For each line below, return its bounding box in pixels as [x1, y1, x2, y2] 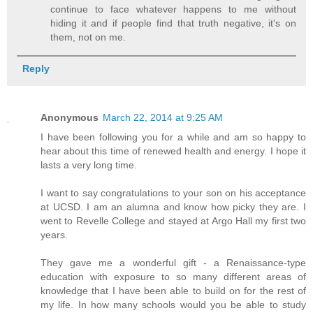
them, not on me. [50, 31, 126, 43]
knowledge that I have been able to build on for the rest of [41, 285, 306, 297]
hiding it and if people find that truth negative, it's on [50, 17, 296, 29]
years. [41, 229, 68, 241]
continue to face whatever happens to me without [50, 3, 296, 15]
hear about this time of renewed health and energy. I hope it [41, 145, 306, 157]
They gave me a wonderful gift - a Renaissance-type [41, 257, 306, 269]
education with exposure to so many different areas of [41, 271, 306, 283]
